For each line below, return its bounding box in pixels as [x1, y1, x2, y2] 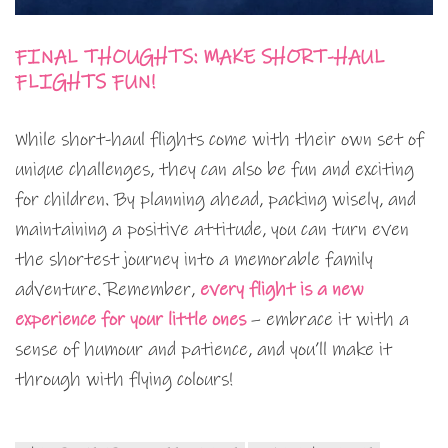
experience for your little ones [15, 308, 246, 332]
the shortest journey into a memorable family [15, 248, 373, 272]
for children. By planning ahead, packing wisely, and [15, 188, 416, 212]
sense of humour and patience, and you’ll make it [15, 338, 392, 362]
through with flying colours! [15, 368, 233, 392]
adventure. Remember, [15, 278, 200, 302]
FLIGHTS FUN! [15, 70, 155, 96]
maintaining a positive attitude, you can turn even [15, 218, 409, 242]
